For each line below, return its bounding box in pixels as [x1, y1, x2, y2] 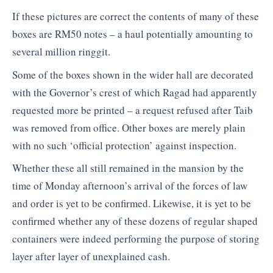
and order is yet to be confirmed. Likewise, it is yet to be [12, 196, 251, 211]
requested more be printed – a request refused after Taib [12, 102, 253, 117]
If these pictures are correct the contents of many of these [12, 9, 259, 24]
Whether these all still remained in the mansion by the [12, 161, 244, 175]
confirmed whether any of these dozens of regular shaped [12, 214, 258, 229]
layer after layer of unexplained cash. [12, 249, 170, 264]
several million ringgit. [12, 44, 110, 59]
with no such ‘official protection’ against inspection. [12, 138, 236, 152]
